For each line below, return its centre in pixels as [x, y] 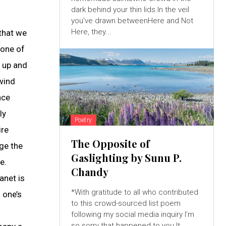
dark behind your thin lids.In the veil [130, 10]
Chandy [90, 172]
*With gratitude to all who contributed [134, 192]
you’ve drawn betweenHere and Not [132, 21]
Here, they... [91, 32]
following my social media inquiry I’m [128, 215]
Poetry [83, 120]
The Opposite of [110, 144]
